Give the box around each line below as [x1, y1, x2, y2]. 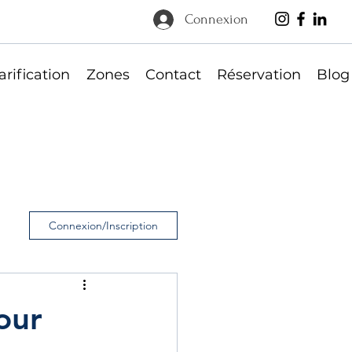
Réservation [217, 66, 301, 83]
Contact [145, 66, 201, 83]
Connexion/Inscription [49, 218, 158, 233]
